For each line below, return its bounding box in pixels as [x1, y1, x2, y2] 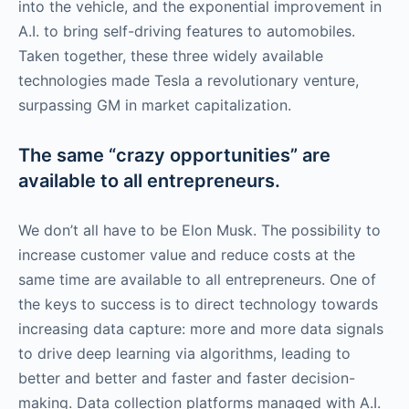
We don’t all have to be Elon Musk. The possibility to [18, 220, 381, 239]
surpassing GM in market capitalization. [18, 95, 291, 114]
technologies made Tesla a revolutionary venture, [18, 70, 359, 89]
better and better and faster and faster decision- [18, 368, 355, 387]
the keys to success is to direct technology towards [18, 294, 378, 313]
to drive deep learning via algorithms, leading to [18, 343, 351, 362]
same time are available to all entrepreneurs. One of [18, 269, 376, 288]
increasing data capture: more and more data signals [18, 319, 383, 338]
